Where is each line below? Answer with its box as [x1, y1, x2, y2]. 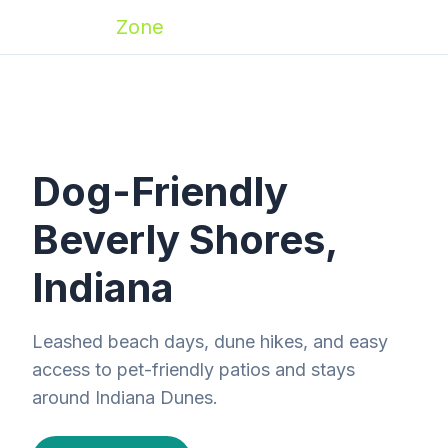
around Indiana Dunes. [32, 387, 218, 408]
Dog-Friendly [32, 167, 288, 216]
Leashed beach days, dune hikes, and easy [32, 331, 388, 352]
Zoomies [32, 15, 116, 39]
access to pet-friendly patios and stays [32, 359, 355, 380]
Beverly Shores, [32, 215, 337, 264]
